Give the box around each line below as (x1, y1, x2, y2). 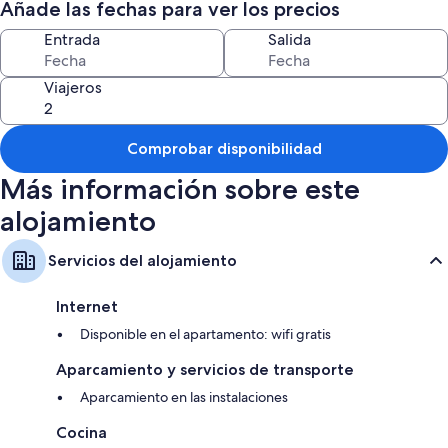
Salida (268, 29, 311, 50)
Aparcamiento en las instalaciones (80, 388, 288, 406)
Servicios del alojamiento (48, 251, 237, 270)
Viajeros (44, 77, 102, 98)
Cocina (56, 423, 107, 442)
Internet (56, 297, 118, 316)
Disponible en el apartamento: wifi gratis (80, 325, 331, 343)
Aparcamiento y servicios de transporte (56, 360, 354, 379)
